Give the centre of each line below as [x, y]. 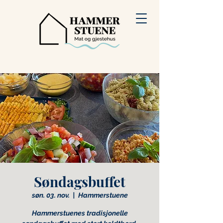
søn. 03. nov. [51, 195]
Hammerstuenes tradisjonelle [80, 213]
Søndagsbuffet [80, 181]
